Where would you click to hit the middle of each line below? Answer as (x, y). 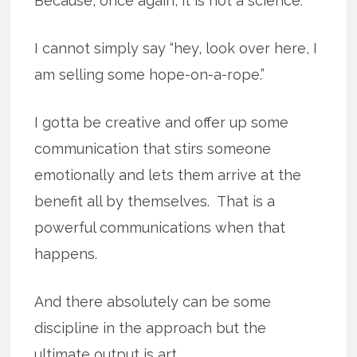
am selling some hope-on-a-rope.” (150, 75)
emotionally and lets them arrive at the (168, 175)
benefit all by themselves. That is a (155, 202)
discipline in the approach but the (151, 328)
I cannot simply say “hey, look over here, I (176, 49)
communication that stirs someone (153, 149)
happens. (66, 254)
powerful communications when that (160, 228)
